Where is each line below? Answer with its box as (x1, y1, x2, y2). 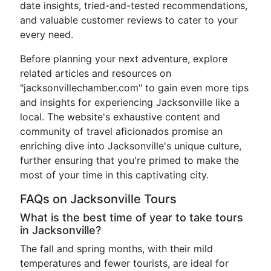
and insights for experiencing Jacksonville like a (20, 96, 240, 109)
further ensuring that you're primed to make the (20, 154, 239, 167)
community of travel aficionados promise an (20, 125, 223, 138)
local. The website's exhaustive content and (20, 111, 220, 123)
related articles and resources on (20, 67, 171, 80)
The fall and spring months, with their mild (20, 243, 213, 255)
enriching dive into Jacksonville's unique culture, (20, 140, 241, 152)
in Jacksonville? (20, 224, 101, 237)
